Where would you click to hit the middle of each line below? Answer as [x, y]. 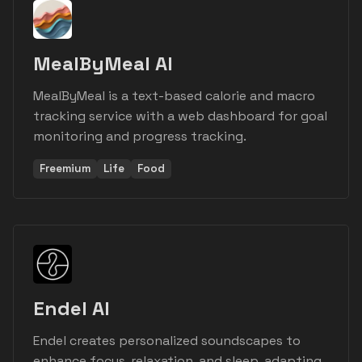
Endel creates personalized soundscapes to [167, 341]
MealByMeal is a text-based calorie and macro [174, 96]
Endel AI [72, 309]
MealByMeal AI [103, 64]
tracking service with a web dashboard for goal [180, 116]
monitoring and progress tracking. [140, 137]
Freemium [65, 169]
